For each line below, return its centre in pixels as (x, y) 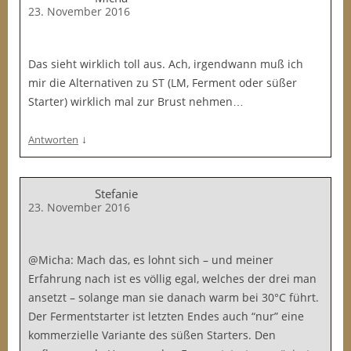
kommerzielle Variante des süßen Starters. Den (152, 335)
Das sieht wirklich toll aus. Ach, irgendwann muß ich (166, 64)
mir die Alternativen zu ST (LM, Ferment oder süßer (163, 83)
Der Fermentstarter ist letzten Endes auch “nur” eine (166, 316)
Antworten (53, 139)
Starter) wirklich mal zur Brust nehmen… (136, 101)
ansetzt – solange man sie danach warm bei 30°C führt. (174, 297)
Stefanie (116, 194)
